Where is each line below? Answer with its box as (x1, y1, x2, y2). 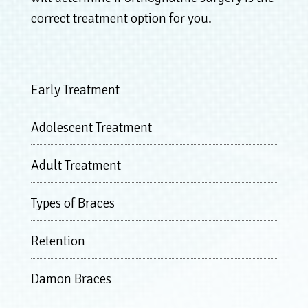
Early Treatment (30, 80, 120, 98)
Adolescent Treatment (30, 118, 152, 136)
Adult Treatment (30, 156, 121, 174)
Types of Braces (30, 194, 115, 212)
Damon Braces (30, 269, 111, 287)
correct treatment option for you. (30, 9, 212, 27)
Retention (30, 232, 85, 250)
